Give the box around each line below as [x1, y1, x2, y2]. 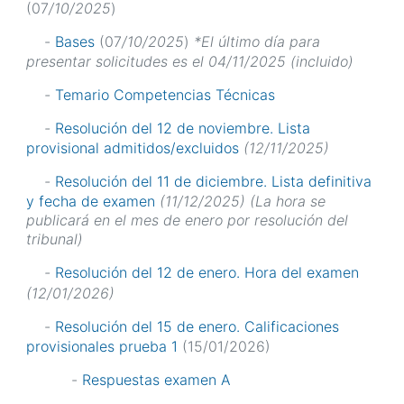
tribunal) [26, 230, 83, 249]
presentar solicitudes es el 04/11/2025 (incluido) [26, 52, 353, 71]
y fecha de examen [26, 192, 155, 211]
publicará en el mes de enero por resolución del [26, 211, 348, 230]
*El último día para [194, 32, 320, 51]
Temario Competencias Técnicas [55, 86, 275, 105]
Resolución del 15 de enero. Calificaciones [55, 317, 339, 335]
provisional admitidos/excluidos [26, 139, 239, 158]
